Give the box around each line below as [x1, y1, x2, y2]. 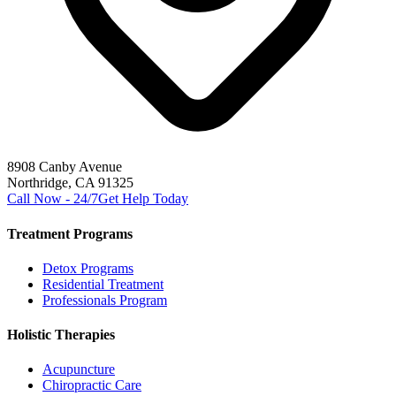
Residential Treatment [42, 276, 164, 292]
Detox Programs [42, 260, 133, 276]
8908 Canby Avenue [7, 159, 122, 175]
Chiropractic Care [42, 377, 141, 393]
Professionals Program [42, 292, 167, 308]
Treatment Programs [7, 225, 133, 241]
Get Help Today [98, 191, 188, 207]
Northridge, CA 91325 [7, 175, 133, 191]
